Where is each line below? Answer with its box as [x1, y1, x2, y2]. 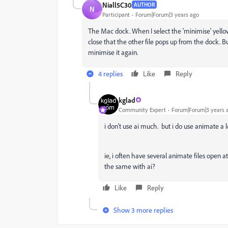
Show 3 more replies [113, 206, 173, 214]
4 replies [98, 69, 123, 78]
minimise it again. [88, 48, 138, 56]
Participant [102, 10, 130, 18]
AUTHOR [134, 1, 155, 8]
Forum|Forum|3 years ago [135, 10, 199, 18]
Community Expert [119, 105, 166, 113]
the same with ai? [104, 162, 155, 170]
